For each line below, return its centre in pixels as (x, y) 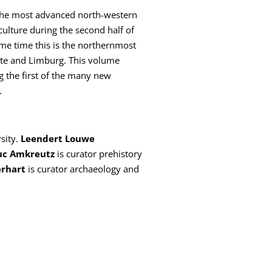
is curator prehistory (98, 154)
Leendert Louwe (58, 139)
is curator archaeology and (82, 169)
